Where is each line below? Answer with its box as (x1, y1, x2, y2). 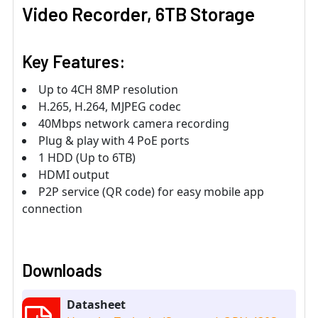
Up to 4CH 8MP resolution (38, 82, 178, 98)
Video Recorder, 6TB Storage (22, 3, 255, 26)
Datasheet (67, 297, 126, 313)
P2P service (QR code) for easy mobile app (38, 184, 264, 200)
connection (22, 201, 82, 217)
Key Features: (22, 51, 125, 72)
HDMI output (38, 167, 109, 183)
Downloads (22, 260, 102, 281)
